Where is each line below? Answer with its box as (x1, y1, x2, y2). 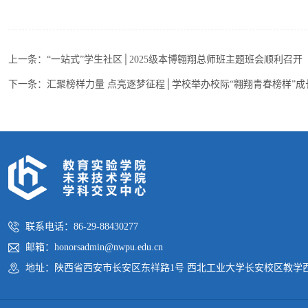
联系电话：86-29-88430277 (25, 221, 138, 232)
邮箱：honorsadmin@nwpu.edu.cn (25, 241, 163, 252)
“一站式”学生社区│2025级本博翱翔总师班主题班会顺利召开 (47, 54, 302, 65)
